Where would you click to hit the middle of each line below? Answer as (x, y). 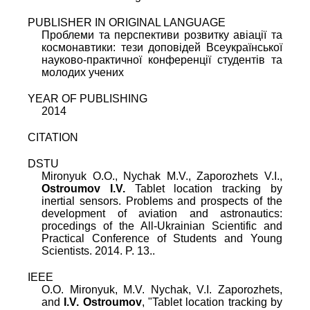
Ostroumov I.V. (83, 188)
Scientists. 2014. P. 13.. (98, 250)
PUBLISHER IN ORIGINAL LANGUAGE (127, 22)
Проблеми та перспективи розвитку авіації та (162, 35)
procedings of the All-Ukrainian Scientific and (162, 226)
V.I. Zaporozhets (238, 289)
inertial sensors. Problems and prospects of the (162, 201)
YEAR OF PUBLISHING (88, 98)
